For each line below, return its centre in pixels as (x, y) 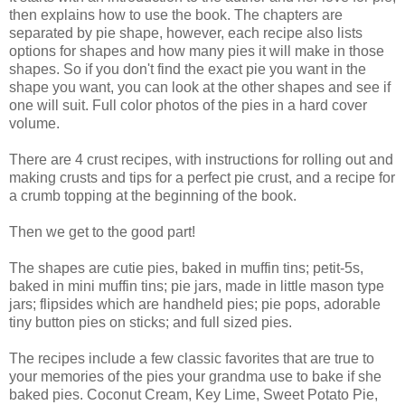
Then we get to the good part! (102, 232)
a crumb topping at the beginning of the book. (153, 196)
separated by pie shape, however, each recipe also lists (186, 33)
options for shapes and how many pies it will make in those (197, 52)
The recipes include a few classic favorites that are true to (192, 359)
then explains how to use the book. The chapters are (176, 15)
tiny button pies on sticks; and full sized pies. (151, 323)
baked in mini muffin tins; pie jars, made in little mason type (197, 287)
